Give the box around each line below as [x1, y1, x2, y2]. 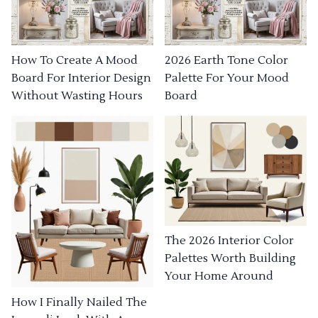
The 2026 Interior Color [165, 234, 294, 248]
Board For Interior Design [11, 70, 151, 85]
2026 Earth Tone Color [165, 53, 288, 67]
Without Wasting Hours [11, 88, 143, 103]
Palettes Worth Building [165, 251, 296, 266]
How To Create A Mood [11, 53, 138, 67]
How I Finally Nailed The [11, 295, 147, 310]
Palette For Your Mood [165, 70, 289, 85]
